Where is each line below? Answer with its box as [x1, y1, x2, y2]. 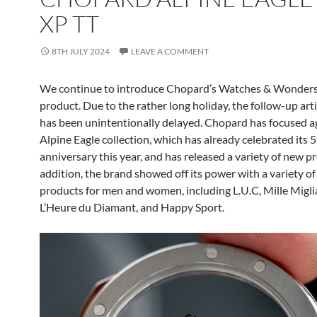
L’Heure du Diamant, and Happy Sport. [40, 200, 224, 214]
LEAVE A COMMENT [131, 46, 209, 57]
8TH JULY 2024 [52, 46, 110, 57]
